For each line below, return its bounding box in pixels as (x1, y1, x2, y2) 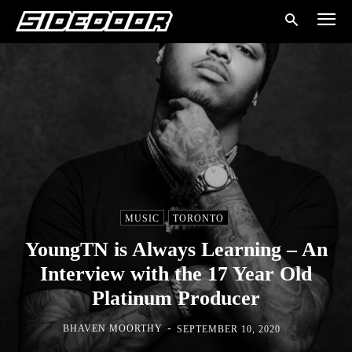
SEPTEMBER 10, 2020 (176, 324, 280, 335)
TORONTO (172, 212, 224, 224)
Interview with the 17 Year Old (40, 262, 312, 285)
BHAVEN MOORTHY (62, 323, 163, 335)
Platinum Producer (92, 286, 260, 310)
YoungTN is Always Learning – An (24, 237, 328, 261)
